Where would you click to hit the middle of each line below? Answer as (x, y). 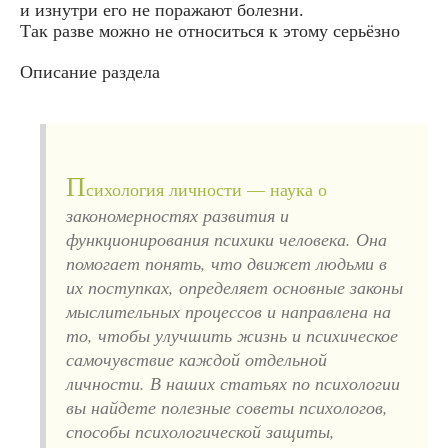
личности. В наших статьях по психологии (233, 382)
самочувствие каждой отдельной (196, 358)
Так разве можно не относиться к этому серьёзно (210, 30)
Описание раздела (90, 71)
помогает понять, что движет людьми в (226, 262)
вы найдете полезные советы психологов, (227, 406)
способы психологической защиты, (200, 430)
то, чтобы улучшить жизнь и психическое (232, 334)
